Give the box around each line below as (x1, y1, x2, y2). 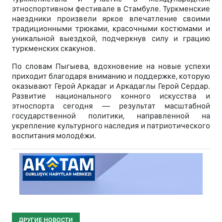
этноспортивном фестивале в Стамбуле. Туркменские (12, 4, 210, 14)
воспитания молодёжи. (12, 131, 96, 141)
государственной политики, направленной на (12, 111, 210, 121)
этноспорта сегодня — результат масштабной (12, 101, 210, 111)
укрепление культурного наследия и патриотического (12, 121, 210, 131)
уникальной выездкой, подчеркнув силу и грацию (12, 34, 210, 44)
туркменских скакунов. (12, 44, 96, 54)
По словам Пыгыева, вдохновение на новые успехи (12, 61, 210, 71)
